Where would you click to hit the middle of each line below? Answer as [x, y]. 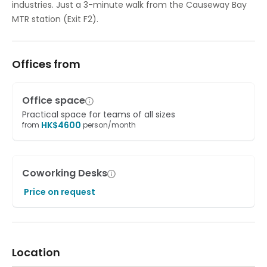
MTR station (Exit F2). [55, 19]
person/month [109, 125]
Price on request [60, 192]
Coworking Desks [65, 173]
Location [36, 252]
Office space [54, 100]
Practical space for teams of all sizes [99, 114]
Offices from [46, 64]
